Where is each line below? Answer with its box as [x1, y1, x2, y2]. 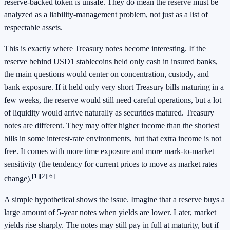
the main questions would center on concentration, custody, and [4, 69, 209, 79]
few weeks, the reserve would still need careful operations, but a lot [4, 95, 221, 104]
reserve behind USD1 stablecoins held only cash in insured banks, [4, 56, 218, 66]
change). [4, 174, 32, 183]
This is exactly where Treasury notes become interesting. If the [4, 44, 206, 53]
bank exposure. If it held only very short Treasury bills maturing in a [4, 82, 224, 91]
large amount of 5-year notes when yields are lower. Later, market [4, 208, 216, 217]
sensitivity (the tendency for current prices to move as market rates [4, 159, 217, 168]
